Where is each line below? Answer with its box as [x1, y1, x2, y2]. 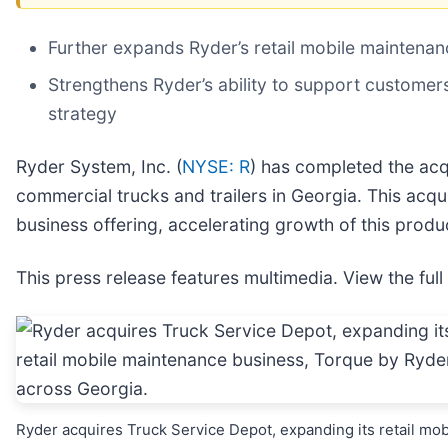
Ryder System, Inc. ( [16, 156, 182, 178]
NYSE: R [182, 156, 250, 178]
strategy [48, 103, 117, 125]
